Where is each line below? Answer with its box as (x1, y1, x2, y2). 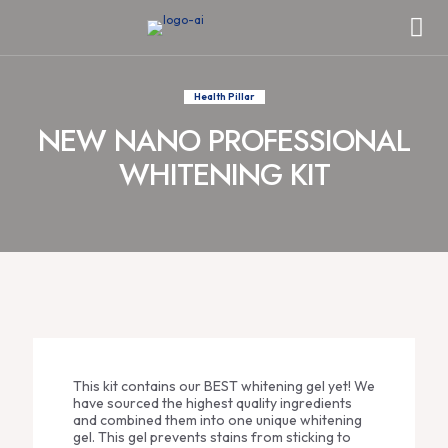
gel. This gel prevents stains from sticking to (73, 428, 351, 446)
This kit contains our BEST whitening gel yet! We (73, 377, 375, 395)
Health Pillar (193, 90, 255, 103)
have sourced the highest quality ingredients (73, 394, 352, 412)
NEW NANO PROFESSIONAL (38, 119, 410, 162)
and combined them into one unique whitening (73, 411, 362, 429)
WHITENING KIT (118, 153, 330, 196)
